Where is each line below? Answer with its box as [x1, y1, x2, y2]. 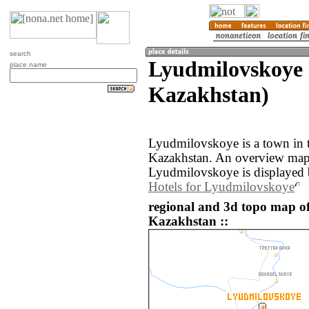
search [10, 50, 31, 57]
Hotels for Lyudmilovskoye [148, 180, 295, 195]
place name [10, 61, 47, 68]
